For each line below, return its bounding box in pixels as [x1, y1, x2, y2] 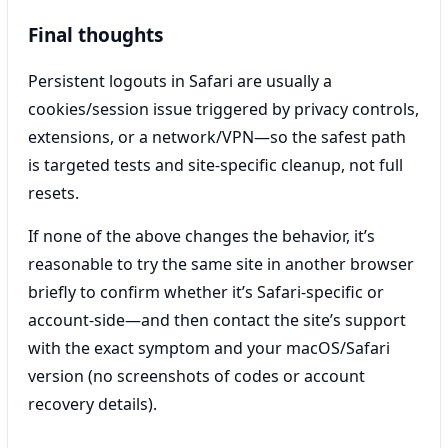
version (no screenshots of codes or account [28, 364, 365, 387]
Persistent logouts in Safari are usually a [28, 69, 332, 92]
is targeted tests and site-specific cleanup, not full [28, 153, 403, 176]
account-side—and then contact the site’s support [28, 308, 406, 331]
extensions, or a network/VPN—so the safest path [28, 125, 406, 148]
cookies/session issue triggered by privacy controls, [28, 97, 419, 120]
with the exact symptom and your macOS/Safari [28, 336, 390, 359]
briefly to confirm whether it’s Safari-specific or [28, 280, 384, 303]
